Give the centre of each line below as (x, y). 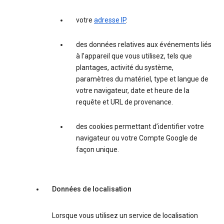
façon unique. (97, 150)
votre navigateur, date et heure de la (133, 91)
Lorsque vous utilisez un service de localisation (125, 216)
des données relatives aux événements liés (144, 45)
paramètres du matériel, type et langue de (142, 79)
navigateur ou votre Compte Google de (137, 138)
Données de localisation (92, 189)
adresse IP (110, 20)
